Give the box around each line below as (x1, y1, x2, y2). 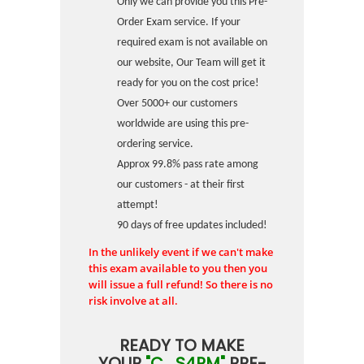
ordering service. (117, 138, 193, 150)
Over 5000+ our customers (117, 97, 237, 110)
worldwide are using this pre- (117, 118, 249, 130)
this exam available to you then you (89, 261, 267, 275)
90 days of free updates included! (117, 219, 267, 232)
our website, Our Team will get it (117, 57, 266, 69)
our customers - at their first (117, 179, 245, 191)
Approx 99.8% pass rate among (117, 158, 258, 171)
